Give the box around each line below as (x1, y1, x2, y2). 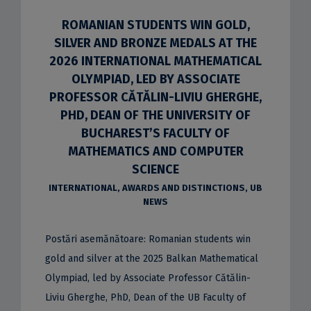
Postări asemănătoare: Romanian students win (44, 233, 251, 245)
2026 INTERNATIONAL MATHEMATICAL (49, 53, 262, 69)
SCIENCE (132, 161, 179, 177)
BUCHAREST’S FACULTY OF (81, 125, 230, 141)
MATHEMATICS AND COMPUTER (67, 143, 244, 159)
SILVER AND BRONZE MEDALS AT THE (54, 35, 257, 51)
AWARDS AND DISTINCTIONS (122, 182, 245, 193)
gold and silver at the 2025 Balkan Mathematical (44, 252, 258, 264)
